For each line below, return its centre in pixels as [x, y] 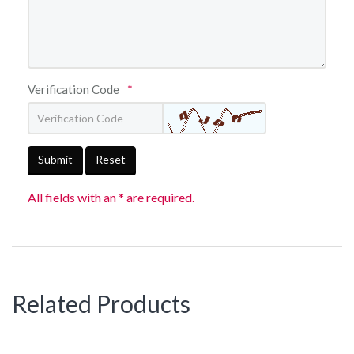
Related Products [101, 303]
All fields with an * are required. [111, 197]
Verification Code [73, 89]
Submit [55, 159]
